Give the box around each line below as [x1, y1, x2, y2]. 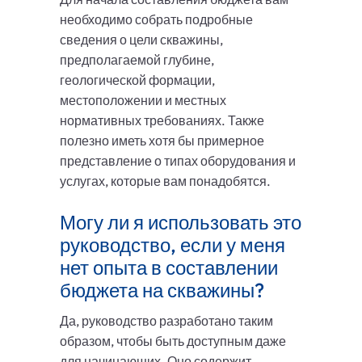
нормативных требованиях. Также [60, 112, 264, 129]
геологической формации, [60, 72, 215, 89]
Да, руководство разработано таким [60, 313, 273, 330]
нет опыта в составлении [60, 255, 278, 280]
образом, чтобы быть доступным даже [60, 333, 286, 350]
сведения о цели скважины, [60, 32, 223, 48]
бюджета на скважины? [60, 278, 264, 303]
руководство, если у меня [60, 233, 285, 258]
